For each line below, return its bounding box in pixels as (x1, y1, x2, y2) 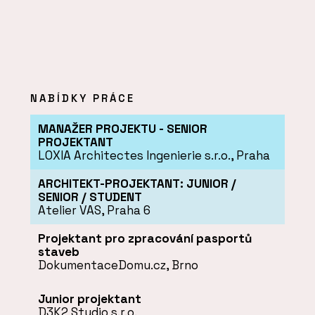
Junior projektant (37, 290, 141, 307)
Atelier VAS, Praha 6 (37, 202, 150, 218)
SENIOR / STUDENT (37, 188, 142, 205)
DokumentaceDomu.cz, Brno (37, 257, 198, 274)
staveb (37, 244, 79, 260)
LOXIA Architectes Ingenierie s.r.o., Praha (37, 147, 270, 163)
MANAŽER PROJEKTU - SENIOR (37, 120, 207, 136)
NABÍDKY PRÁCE (30, 91, 135, 105)
